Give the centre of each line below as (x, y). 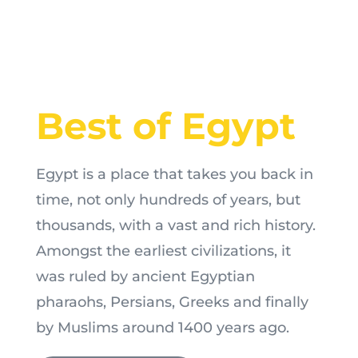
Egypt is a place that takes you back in (174, 175)
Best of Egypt (165, 126)
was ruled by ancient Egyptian (145, 277)
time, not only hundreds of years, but (168, 200)
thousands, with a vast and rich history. (175, 226)
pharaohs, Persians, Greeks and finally (172, 302)
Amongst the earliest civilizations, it (163, 251)
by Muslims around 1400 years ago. (162, 328)
